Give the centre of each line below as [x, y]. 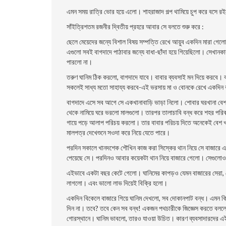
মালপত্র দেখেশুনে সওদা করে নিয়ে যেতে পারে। [118, 132]
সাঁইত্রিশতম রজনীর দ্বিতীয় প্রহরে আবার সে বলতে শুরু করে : [135, 26]
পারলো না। [79, 62]
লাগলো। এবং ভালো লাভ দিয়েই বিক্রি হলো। [117, 183]
